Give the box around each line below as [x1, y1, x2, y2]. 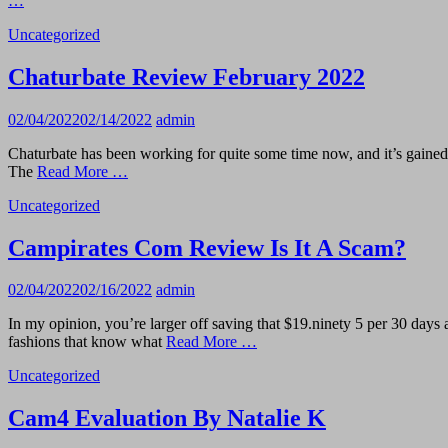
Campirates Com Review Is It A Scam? [8, 234, 406, 261]
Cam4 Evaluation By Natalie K [8, 405, 326, 432]
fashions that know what [8, 333, 166, 351]
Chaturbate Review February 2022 [8, 63, 365, 90]
